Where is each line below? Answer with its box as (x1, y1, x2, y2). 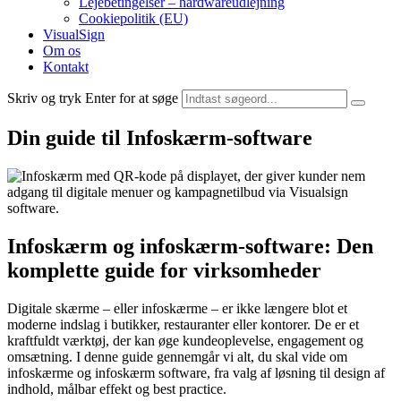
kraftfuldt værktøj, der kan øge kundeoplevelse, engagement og (7, 332, 363, 348)
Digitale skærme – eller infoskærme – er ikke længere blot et (7, 300, 347, 316)
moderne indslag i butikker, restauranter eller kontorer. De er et (7, 316, 359, 332)
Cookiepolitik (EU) (79, 11, 188, 26)
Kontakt (43, 59, 89, 74)
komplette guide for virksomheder (7, 258, 321, 282)
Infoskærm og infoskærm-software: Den (7, 234, 373, 258)
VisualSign (43, 27, 105, 42)
